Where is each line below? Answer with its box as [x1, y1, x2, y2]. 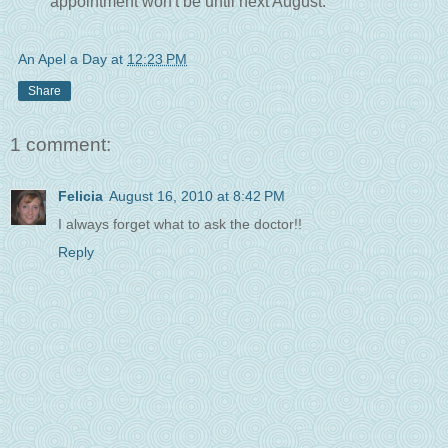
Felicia [58, 187, 103, 204]
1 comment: [10, 133, 111, 155]
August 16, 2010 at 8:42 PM [109, 187, 285, 204]
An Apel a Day [18, 50, 107, 67]
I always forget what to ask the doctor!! [58, 215, 302, 232]
